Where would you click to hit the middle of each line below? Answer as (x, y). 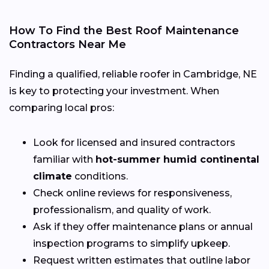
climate (53, 176)
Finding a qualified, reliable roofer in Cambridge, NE (133, 74)
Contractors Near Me (68, 44)
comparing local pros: (62, 107)
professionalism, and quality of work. (122, 210)
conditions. (100, 176)
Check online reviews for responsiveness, (132, 193)
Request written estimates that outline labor (142, 260)
